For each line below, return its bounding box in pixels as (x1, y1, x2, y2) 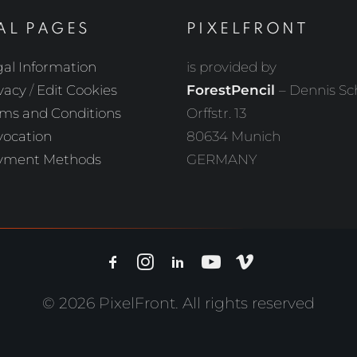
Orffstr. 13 (186, 105, 246, 121)
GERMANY (186, 151, 257, 167)
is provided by (186, 59, 277, 75)
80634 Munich (186, 128, 280, 144)
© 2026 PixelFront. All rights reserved (42, 293, 315, 312)
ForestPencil (186, 82, 279, 98)
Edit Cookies (36, 82, 117, 98)
